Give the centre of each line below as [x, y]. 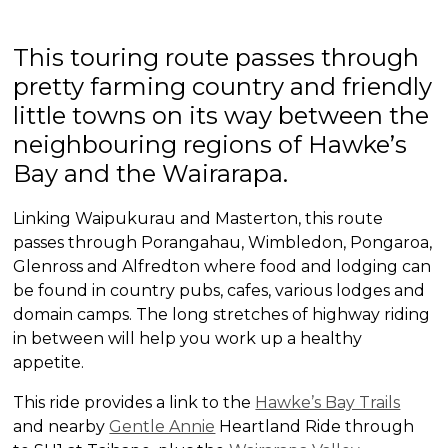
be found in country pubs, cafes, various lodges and [219, 290]
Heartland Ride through [315, 426]
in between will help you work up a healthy [188, 338]
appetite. [49, 362]
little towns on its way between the [221, 115]
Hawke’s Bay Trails [328, 402]
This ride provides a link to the [134, 402]
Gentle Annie [162, 426]
